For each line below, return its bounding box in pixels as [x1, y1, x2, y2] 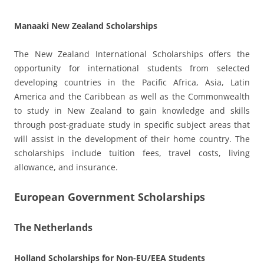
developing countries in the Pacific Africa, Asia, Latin [14, 76, 250, 88]
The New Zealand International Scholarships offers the [14, 48, 250, 60]
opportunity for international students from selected [14, 62, 250, 74]
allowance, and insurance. [14, 161, 118, 173]
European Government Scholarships [14, 189, 205, 204]
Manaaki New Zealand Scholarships [14, 19, 157, 31]
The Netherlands [14, 220, 93, 234]
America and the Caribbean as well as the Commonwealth [14, 90, 250, 102]
